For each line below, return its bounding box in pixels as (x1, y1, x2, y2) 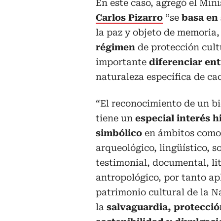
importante (96, 57, 149, 68)
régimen (96, 42, 135, 53)
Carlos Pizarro (96, 12, 163, 23)
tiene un (96, 113, 135, 124)
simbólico (96, 128, 142, 139)
